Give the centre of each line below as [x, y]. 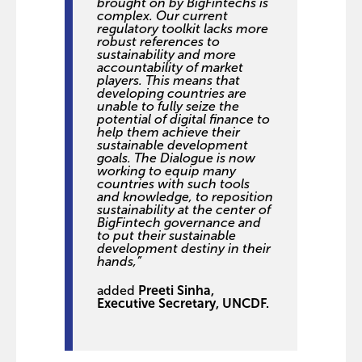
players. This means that [168, 80]
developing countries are [172, 93]
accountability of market [170, 67]
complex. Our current [162, 16]
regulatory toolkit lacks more [183, 29]
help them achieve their [168, 132]
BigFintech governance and [179, 223]
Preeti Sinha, [176, 290]
